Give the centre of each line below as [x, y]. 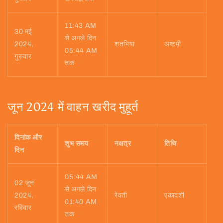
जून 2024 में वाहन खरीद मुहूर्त [73, 107]
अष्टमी [173, 44]
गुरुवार [23, 57]
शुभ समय [77, 144]
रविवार [23, 208]
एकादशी [174, 196]
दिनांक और [28, 138]
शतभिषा [125, 44]
